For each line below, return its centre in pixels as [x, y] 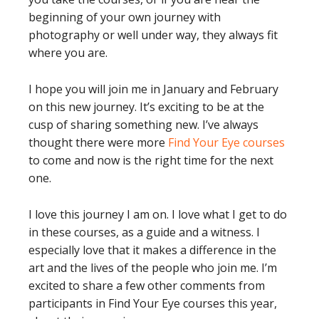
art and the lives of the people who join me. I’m [153, 268]
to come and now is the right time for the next [151, 161]
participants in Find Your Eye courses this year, [153, 304]
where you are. [68, 53]
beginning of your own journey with [125, 17]
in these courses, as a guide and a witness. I [144, 232]
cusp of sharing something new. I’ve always [143, 125]
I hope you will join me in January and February [153, 89]
